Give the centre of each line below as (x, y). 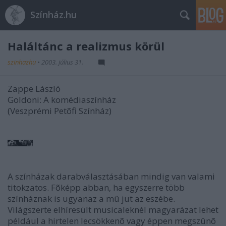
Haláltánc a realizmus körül (86, 46)
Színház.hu (53, 15)
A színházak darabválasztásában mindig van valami (111, 176)
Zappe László (34, 89)
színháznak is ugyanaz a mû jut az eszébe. (91, 199)
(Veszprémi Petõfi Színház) (60, 111)
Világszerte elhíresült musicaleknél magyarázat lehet (113, 210)
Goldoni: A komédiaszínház (62, 100)
